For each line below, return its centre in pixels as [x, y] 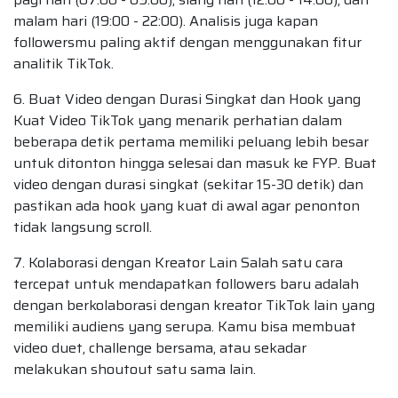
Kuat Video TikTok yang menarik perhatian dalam [178, 120]
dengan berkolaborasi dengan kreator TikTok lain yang [194, 305]
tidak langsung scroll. [83, 227]
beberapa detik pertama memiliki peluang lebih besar [191, 141]
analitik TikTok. [64, 63]
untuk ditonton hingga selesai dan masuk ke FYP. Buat [195, 163]
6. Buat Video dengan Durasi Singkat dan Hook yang [187, 99]
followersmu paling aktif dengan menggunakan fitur [187, 42]
